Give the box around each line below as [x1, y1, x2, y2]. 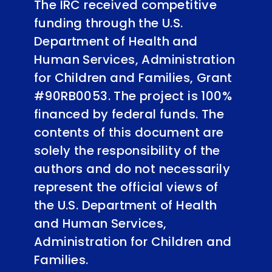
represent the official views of [34, 178, 219, 195]
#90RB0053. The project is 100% [34, 87, 232, 104]
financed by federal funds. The [34, 105, 224, 123]
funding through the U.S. [34, 14, 183, 32]
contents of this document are [34, 123, 224, 141]
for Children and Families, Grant [34, 69, 233, 86]
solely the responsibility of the [34, 141, 220, 159]
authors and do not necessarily [34, 160, 230, 177]
